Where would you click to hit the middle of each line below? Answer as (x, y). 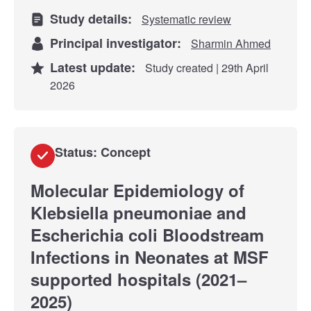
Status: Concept (103, 152)
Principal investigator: (119, 43)
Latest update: (96, 67)
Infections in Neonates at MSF (150, 257)
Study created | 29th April (205, 67)
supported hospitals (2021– (138, 279)
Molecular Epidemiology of (137, 190)
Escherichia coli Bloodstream (147, 234)
